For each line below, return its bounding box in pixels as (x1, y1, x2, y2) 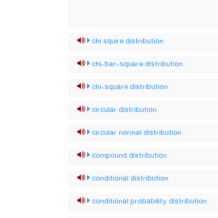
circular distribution (92, 104, 157, 116)
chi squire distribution (92, 35, 164, 48)
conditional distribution (92, 172, 169, 185)
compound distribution (92, 149, 167, 162)
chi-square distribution (92, 81, 168, 93)
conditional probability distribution (92, 195, 207, 208)
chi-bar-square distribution (92, 58, 183, 71)
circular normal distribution (92, 127, 182, 139)
